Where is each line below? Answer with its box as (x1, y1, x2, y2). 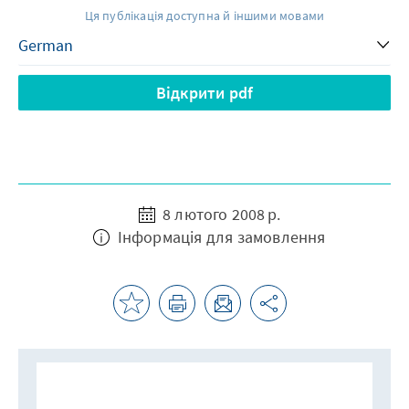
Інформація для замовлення (113, 226, 326, 247)
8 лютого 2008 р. (158, 204, 281, 225)
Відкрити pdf (155, 82, 254, 103)
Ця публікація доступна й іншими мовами (84, 7, 325, 24)
